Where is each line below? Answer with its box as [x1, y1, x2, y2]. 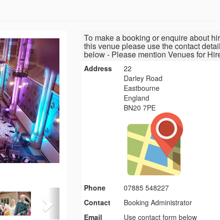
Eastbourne [124, 83, 160, 93]
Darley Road [124, 73, 163, 83]
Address [83, 63, 112, 74]
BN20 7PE [124, 103, 156, 113]
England [124, 93, 150, 103]
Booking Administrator [124, 197, 192, 208]
